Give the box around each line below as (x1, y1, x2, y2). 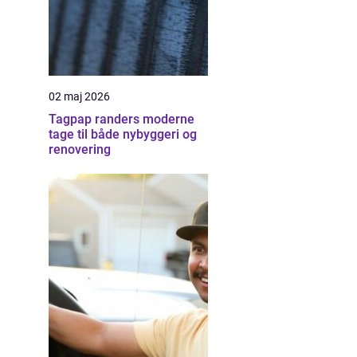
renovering (49, 142, 111, 157)
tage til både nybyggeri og (49, 127, 197, 142)
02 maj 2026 (49, 90, 110, 103)
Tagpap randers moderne (49, 112, 143, 127)
